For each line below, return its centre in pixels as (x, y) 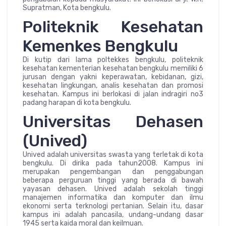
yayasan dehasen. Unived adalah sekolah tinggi (113, 189)
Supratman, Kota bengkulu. (67, 8)
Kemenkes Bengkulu (100, 46)
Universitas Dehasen (113, 121)
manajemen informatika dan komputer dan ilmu (113, 197)
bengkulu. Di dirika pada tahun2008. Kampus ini (113, 163)
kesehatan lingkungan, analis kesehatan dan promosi (113, 85)
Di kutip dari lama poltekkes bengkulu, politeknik (113, 60)
